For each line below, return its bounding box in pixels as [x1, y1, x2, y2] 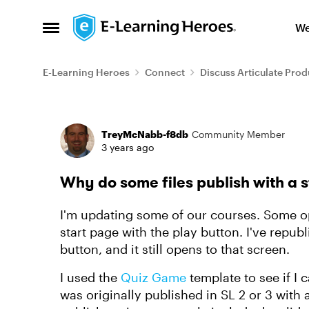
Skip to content [87, 17, 168, 30]
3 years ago [101, 141, 154, 153]
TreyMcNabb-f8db [101, 128, 188, 140]
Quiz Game [121, 270, 186, 285]
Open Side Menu [42, 24, 139, 39]
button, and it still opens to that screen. [60, 241, 293, 257]
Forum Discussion [41, 106, 227, 134]
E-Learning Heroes [43, 66, 130, 78]
